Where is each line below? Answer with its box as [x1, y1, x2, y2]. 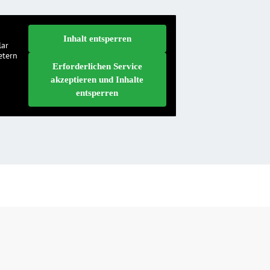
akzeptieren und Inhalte [51, 74, 144, 84]
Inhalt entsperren [63, 33, 131, 43]
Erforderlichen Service [52, 61, 142, 71]
